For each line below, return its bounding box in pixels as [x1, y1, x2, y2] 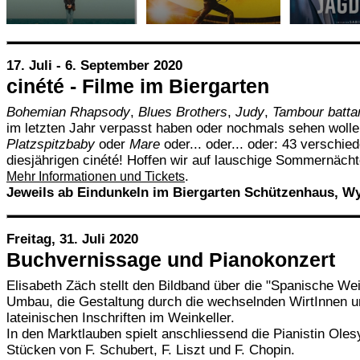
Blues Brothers [138, 104, 227, 120]
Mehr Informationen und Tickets [6, 170, 185, 183]
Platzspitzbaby [6, 137, 95, 152]
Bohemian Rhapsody [6, 104, 130, 120]
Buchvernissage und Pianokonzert [6, 248, 335, 271]
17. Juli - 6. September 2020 [6, 58, 182, 73]
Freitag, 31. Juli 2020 [6, 231, 138, 247]
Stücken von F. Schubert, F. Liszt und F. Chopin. [6, 342, 295, 358]
